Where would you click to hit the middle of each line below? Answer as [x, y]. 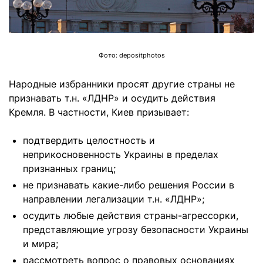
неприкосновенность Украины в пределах [121, 155]
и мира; [41, 244]
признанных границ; [69, 169]
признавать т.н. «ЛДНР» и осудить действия [112, 98]
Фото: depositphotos [131, 56]
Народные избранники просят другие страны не [122, 84]
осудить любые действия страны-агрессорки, [131, 216]
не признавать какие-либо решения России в [129, 185]
